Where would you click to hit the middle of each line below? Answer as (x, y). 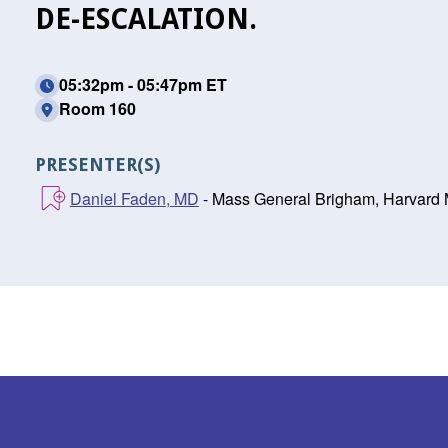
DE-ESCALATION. (145, 19)
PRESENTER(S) (97, 164)
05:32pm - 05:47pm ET (142, 84)
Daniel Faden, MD (134, 198)
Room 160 (97, 108)
